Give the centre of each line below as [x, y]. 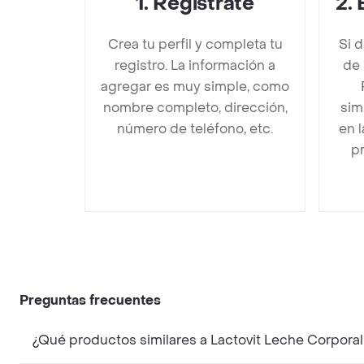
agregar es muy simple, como [195, 87]
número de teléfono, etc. [195, 129]
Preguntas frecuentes [90, 300]
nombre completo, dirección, [195, 108]
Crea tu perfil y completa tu [195, 44]
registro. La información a [195, 65]
